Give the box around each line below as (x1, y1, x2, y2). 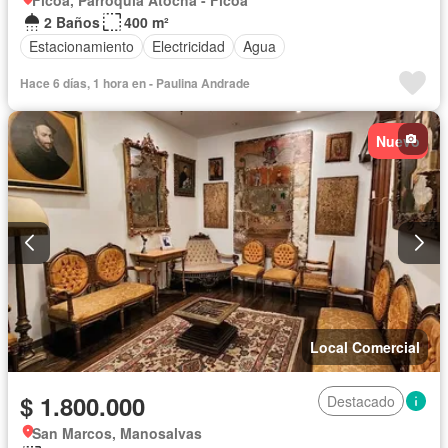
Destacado (327, 391, 395, 412)
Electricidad (152, 36, 225, 57)
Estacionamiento (29, 36, 134, 57)
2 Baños (44, 11, 100, 32)
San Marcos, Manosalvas (32, 423, 202, 444)
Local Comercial (310, 337, 420, 358)
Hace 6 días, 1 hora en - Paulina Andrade (20, 73, 250, 92)
